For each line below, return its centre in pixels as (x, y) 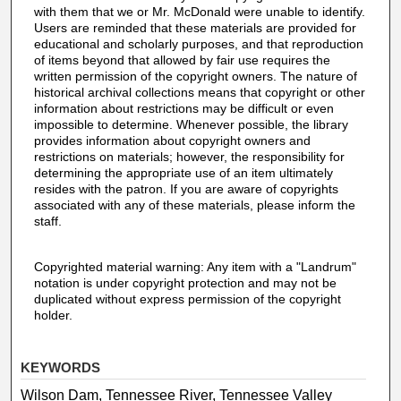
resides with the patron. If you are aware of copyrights (186, 188)
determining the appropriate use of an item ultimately (183, 172)
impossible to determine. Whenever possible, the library (191, 124)
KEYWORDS (61, 368)
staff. (47, 221)
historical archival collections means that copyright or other (199, 92)
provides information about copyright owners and (172, 140)
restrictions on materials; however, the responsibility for (189, 156)
